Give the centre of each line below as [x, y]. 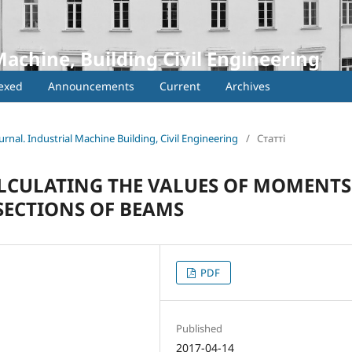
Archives [248, 86]
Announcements [91, 86]
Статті [271, 138]
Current [180, 86]
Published [200, 328]
